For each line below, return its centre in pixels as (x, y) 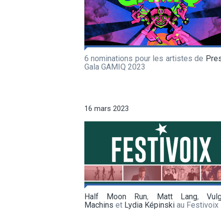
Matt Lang (177, 196)
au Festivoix (197, 205)
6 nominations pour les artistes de (145, 58)
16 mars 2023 (107, 108)
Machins (99, 205)
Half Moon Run (116, 196)
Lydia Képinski (149, 205)
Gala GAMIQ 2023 (115, 67)
